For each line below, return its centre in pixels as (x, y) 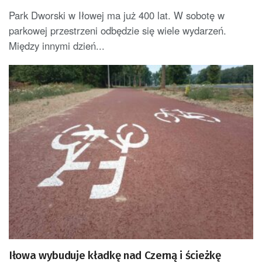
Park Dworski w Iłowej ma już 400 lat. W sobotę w (117, 15)
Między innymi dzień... (57, 45)
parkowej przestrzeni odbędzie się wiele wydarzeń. (118, 30)
